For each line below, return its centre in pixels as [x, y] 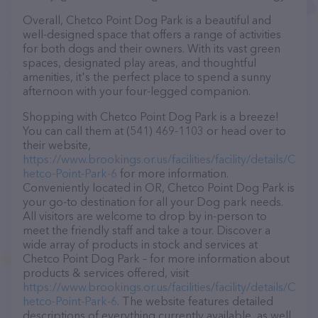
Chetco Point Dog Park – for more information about [156, 258]
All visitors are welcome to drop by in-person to [145, 216]
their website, [57, 145]
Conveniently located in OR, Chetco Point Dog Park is [159, 187]
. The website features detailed [195, 301]
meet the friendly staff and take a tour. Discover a [147, 230]
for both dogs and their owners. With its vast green [152, 48]
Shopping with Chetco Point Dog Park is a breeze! [151, 116]
